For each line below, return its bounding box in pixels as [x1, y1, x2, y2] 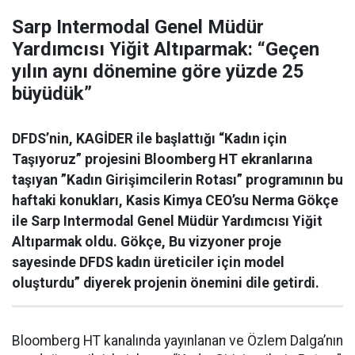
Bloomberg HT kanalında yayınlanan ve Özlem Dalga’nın [12, 333, 343, 349]
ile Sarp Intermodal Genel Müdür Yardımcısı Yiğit [12, 213, 323, 230]
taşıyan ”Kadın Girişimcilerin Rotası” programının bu [12, 172, 343, 189]
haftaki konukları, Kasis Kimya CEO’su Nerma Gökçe [12, 193, 338, 209]
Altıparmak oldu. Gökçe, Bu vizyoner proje [12, 234, 281, 250]
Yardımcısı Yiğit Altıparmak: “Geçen [12, 38, 319, 61]
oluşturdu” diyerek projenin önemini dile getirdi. [12, 275, 319, 292]
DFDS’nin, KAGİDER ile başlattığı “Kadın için [12, 131, 287, 147]
